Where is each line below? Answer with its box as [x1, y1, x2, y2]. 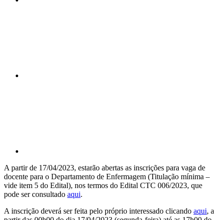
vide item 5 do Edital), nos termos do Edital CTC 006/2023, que [4, 181, 202, 190]
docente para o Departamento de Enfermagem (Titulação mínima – [4, 172, 210, 181]
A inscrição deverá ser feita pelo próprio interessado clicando [4, 206, 193, 215]
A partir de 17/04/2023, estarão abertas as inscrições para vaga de [4, 163, 205, 172]
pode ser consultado [4, 190, 67, 198]
